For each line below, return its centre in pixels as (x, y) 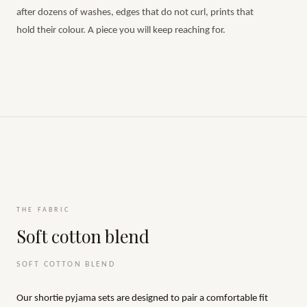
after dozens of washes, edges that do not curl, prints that (135, 13)
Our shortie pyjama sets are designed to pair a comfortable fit (142, 298)
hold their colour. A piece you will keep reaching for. (121, 30)
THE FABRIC (43, 210)
